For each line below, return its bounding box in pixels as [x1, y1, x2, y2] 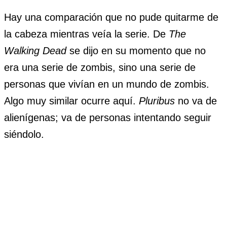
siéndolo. [4, 128, 44, 140]
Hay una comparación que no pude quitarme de [4, 11, 218, 23]
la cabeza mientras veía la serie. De [4, 28, 169, 40]
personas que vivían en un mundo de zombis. [4, 78, 209, 90]
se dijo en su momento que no [66, 45, 206, 56]
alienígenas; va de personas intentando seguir [4, 111, 211, 123]
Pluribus [139, 95, 175, 106]
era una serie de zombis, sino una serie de [4, 61, 196, 73]
